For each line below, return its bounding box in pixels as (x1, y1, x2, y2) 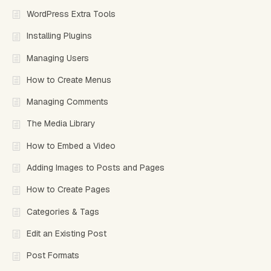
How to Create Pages (27, 184, 110, 195)
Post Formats (27, 250, 79, 261)
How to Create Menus (27, 74, 111, 85)
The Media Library (27, 118, 96, 129)
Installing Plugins (27, 30, 92, 42)
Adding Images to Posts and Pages (27, 162, 165, 174)
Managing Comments (27, 96, 108, 108)
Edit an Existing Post (27, 227, 106, 239)
